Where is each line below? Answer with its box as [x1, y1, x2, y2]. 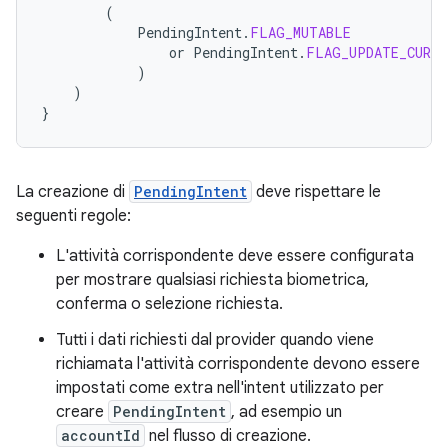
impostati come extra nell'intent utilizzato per [56, 378, 384, 398]
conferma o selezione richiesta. [56, 294, 283, 314]
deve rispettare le [252, 182, 381, 202]
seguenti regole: [16, 206, 131, 226]
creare [56, 402, 108, 422]
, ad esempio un [231, 402, 342, 422]
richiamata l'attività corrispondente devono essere [56, 354, 420, 374]
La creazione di [16, 182, 129, 202]
